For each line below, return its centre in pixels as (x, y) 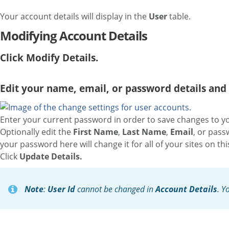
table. (180, 16)
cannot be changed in (115, 189)
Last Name (144, 132)
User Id (61, 189)
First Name (96, 132)
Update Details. (51, 157)
